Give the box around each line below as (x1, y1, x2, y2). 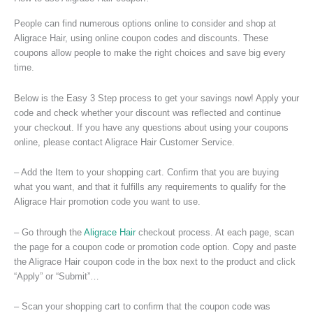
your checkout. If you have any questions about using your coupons (14, 122, 289, 133)
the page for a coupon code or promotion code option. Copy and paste (14, 241, 296, 252)
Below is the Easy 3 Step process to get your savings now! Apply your (14, 92, 299, 103)
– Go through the (14, 226, 84, 238)
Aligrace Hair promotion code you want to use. (14, 196, 201, 208)
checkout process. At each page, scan (136, 226, 294, 238)
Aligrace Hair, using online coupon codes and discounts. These (14, 33, 268, 44)
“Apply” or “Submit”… (14, 270, 99, 282)
